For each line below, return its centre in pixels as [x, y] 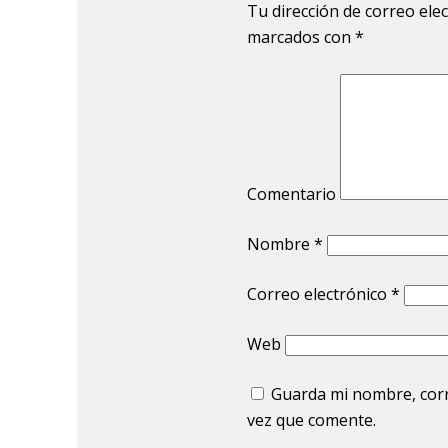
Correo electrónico [318, 293]
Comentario [291, 193]
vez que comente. [311, 419]
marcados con [300, 36]
